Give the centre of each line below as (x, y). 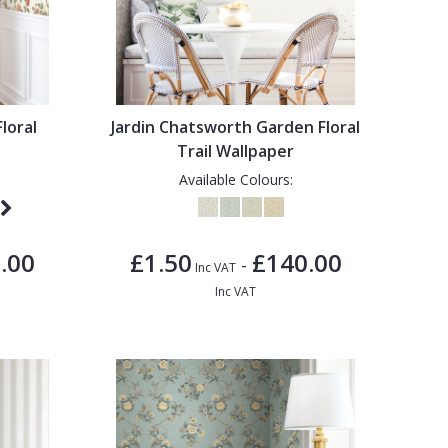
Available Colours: (235, 179)
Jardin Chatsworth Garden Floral (236, 126)
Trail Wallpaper (236, 150)
